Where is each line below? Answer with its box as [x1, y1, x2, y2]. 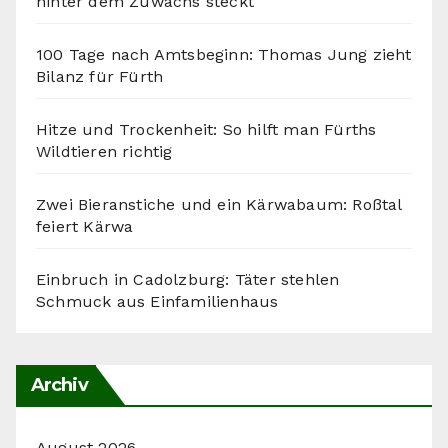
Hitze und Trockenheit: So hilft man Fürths [36, 119, 377, 139]
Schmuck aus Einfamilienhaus [36, 291, 279, 311]
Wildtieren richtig [36, 141, 173, 161]
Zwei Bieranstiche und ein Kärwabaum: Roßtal [36, 194, 402, 214]
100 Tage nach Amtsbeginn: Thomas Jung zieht [36, 44, 412, 64]
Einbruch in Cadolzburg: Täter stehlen [36, 269, 340, 289]
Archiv [31, 373, 88, 396]
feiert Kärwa [36, 216, 134, 236]
